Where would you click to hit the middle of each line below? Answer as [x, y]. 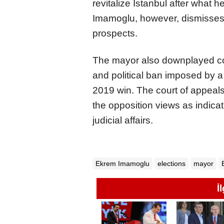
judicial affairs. [123, 120]
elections [171, 163]
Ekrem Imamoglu [122, 163]
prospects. [115, 33]
